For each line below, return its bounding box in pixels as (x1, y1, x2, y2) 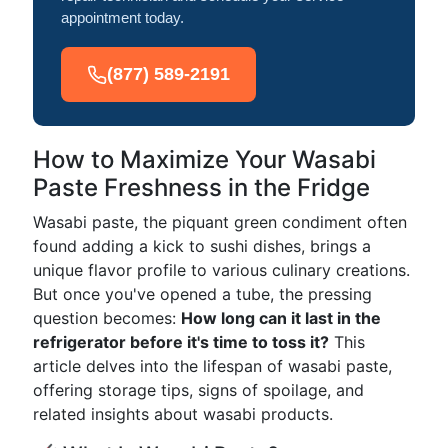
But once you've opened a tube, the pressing (33, 284, 372, 304)
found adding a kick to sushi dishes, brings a (33, 236, 371, 256)
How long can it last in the (181, 308, 381, 328)
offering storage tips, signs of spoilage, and (33, 380, 364, 400)
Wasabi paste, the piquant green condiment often (33, 212, 407, 232)
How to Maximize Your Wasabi (33, 145, 376, 174)
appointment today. (61, 9, 184, 26)
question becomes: (33, 308, 181, 328)
